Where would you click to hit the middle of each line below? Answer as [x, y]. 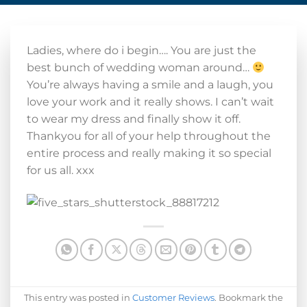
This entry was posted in [78, 298]
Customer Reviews [173, 298]
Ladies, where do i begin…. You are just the [142, 50]
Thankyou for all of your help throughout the [149, 136]
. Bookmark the [249, 298]
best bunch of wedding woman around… [139, 67]
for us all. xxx [61, 170]
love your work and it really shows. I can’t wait [150, 102]
